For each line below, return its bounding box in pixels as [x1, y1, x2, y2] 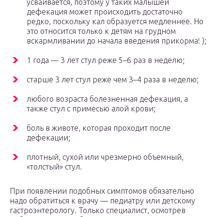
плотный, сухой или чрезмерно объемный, [27, 153, 184, 162]
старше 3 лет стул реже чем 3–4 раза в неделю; [27, 75, 199, 84]
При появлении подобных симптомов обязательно [10, 186, 194, 196]
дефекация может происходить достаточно [27, 7, 183, 16]
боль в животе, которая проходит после [27, 124, 170, 133]
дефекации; [27, 133, 70, 142]
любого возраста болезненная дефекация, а [27, 94, 188, 104]
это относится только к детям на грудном [27, 27, 176, 36]
